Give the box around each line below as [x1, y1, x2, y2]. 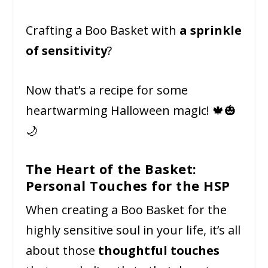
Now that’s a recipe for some [25, 82, 188, 99]
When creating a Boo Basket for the [25, 202, 227, 218]
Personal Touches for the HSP [25, 176, 230, 195]
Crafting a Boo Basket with [25, 22, 179, 39]
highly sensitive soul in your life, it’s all [25, 222, 240, 239]
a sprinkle [179, 22, 242, 39]
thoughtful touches [98, 242, 220, 259]
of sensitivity [25, 42, 107, 59]
